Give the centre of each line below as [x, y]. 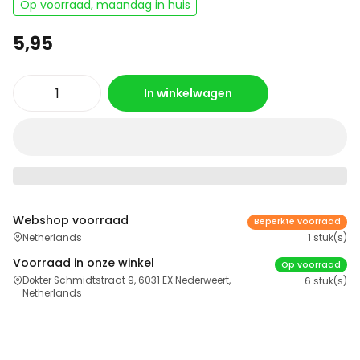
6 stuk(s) [326, 281]
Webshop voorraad [71, 221]
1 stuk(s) [327, 238]
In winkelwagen [188, 94]
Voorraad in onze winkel [84, 263]
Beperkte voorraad [298, 222]
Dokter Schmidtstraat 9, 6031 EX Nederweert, [126, 280]
